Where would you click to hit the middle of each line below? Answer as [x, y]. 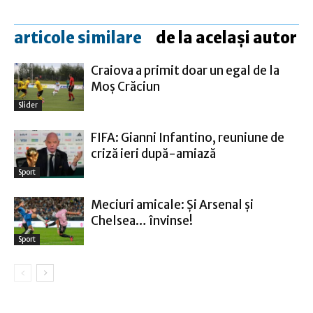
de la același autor [226, 38]
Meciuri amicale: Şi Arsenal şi [172, 205]
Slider [28, 105]
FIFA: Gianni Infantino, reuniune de [188, 138]
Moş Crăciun [125, 87]
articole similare [78, 38]
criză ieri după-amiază [153, 154]
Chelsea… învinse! [142, 221]
